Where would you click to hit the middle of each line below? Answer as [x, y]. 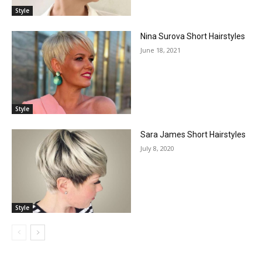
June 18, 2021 [161, 50]
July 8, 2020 [157, 149]
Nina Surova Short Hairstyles [193, 36]
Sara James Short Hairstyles [193, 135]
